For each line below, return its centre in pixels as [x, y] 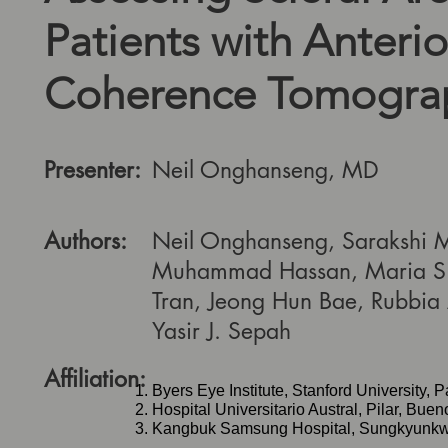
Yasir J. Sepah [221, 331]
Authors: [85, 241]
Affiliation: [95, 379]
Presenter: [92, 170]
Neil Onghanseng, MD [265, 170]
